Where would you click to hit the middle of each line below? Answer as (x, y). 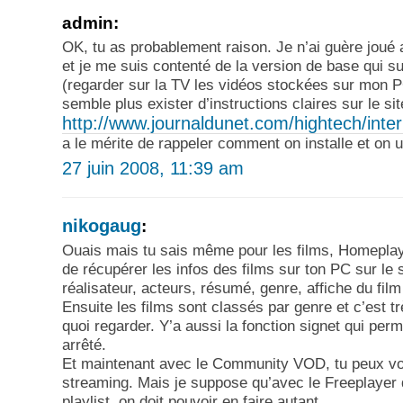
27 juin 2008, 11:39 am (153, 168)
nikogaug (102, 225)
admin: (90, 22)
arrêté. (84, 345)
